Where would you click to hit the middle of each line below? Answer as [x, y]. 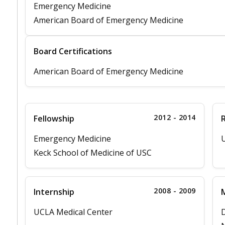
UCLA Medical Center [73, 212]
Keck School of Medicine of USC [93, 153]
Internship [54, 192]
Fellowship [54, 119]
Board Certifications [73, 51]
